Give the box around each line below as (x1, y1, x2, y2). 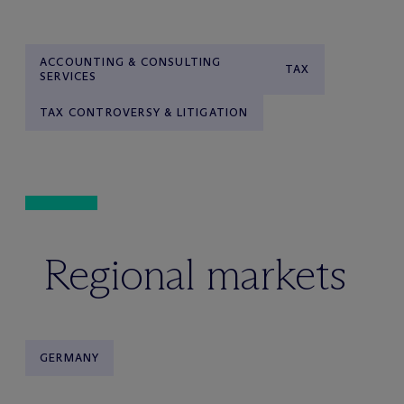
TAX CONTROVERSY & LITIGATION (40, 106, 249, 119)
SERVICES (40, 69, 97, 83)
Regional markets (43, 248, 346, 301)
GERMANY (40, 351, 100, 364)
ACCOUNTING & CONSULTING (40, 55, 222, 69)
